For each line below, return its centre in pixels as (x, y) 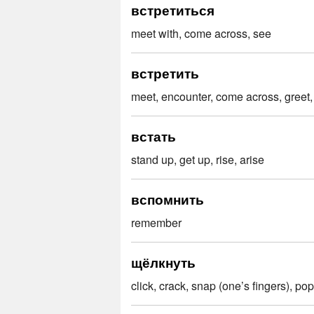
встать (153, 136)
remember (156, 222)
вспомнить (168, 199)
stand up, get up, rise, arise (198, 159)
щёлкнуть (163, 262)
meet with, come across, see (201, 33)
